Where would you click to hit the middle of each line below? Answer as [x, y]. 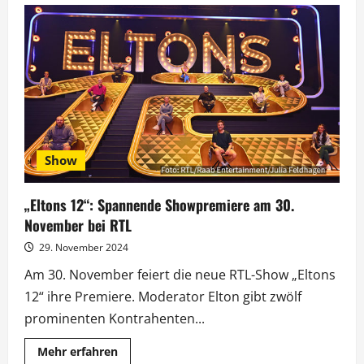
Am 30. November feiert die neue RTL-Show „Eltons [180, 275]
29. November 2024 [82, 248]
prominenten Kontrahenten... [115, 319]
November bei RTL [78, 225]
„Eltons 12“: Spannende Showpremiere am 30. [159, 205]
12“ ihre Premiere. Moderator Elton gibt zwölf [163, 297]
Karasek [139, 80]
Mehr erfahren [78, 352]
